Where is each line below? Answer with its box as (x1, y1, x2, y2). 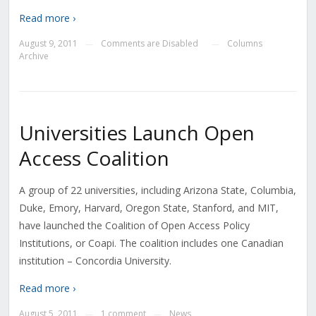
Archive (18, 50, 49, 63)
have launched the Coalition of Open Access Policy (18, 219, 250, 233)
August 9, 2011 (18, 37, 78, 50)
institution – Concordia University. (18, 254, 171, 268)
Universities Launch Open (18, 119, 255, 147)
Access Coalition (18, 145, 169, 172)
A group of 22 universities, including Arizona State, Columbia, (18, 183, 296, 197)
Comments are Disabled (100, 37, 198, 50)
